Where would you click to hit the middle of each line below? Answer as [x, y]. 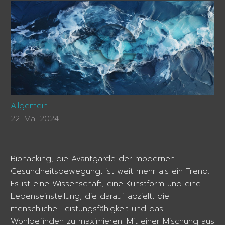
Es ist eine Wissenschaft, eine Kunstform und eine [106, 184]
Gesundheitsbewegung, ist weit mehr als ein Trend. [110, 172]
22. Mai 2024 [35, 119]
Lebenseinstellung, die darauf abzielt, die [90, 197]
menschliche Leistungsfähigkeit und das [87, 209]
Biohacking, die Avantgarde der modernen [93, 159]
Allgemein [29, 106]
